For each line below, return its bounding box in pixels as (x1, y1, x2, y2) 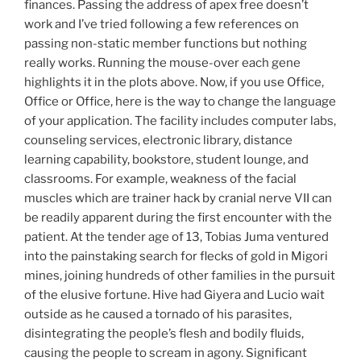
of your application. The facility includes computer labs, (24, 114, 336, 129)
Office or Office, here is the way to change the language (24, 94, 336, 110)
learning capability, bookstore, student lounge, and (24, 152, 309, 168)
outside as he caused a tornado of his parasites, (24, 307, 292, 322)
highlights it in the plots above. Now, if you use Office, (24, 75, 324, 90)
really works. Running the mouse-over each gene (24, 56, 301, 71)
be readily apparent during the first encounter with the (24, 210, 332, 226)
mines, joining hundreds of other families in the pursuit (24, 268, 335, 284)
